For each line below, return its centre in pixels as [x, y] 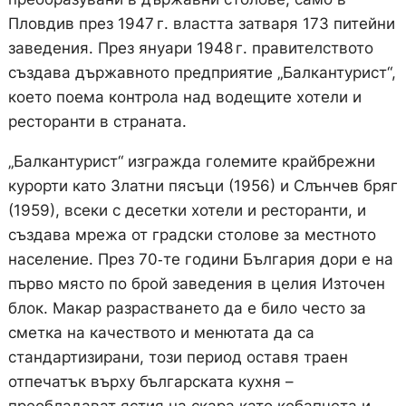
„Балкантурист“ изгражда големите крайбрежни [191, 162]
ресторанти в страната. [97, 122]
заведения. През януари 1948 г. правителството [190, 48]
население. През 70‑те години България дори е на [200, 260]
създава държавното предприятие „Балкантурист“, [202, 73]
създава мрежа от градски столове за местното [192, 235]
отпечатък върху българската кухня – [150, 382]
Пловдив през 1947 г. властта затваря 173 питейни [201, 24]
